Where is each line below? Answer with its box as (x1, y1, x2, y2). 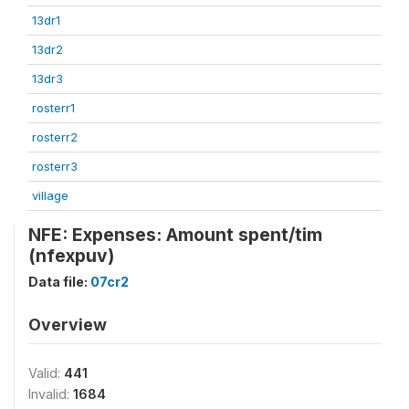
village (32, 188, 68, 203)
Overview (28, 315, 107, 334)
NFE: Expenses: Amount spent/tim (28, 224, 322, 246)
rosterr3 (32, 159, 78, 173)
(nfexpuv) (28, 245, 114, 267)
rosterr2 (32, 130, 78, 144)
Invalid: (28, 386, 73, 402)
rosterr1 (32, 100, 75, 115)
